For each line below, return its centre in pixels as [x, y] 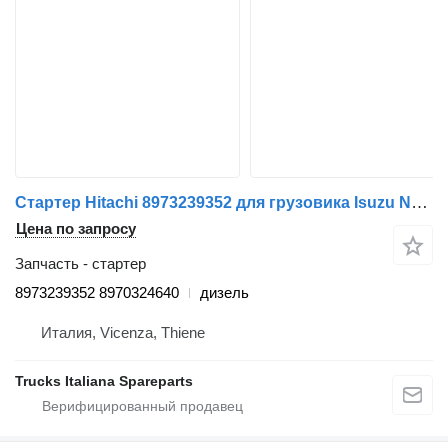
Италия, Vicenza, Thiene [123, 333]
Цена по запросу [76, 229]
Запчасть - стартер [80, 264]
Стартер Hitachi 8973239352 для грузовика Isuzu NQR [419, 203]
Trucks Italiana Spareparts [104, 381]
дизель [224, 293]
